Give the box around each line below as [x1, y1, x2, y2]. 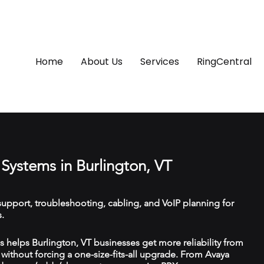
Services [140, 55, 179, 68]
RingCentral [197, 55, 252, 68]
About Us [81, 55, 123, 68]
